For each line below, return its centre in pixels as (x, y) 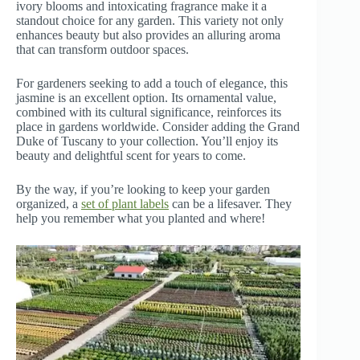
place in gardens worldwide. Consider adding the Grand (158, 126)
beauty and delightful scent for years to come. (131, 155)
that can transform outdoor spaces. (102, 49)
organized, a (49, 203)
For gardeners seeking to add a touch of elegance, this (152, 83)
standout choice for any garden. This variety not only (150, 20)
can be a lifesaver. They (230, 203)
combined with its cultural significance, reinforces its (149, 112)
